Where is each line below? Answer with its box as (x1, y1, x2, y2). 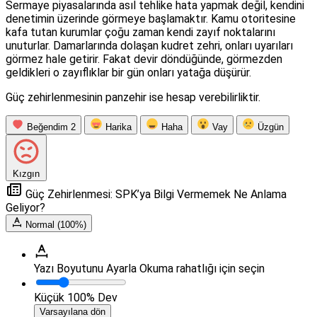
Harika (105, 122, 132, 133)
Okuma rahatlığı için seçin (139, 262, 265, 276)
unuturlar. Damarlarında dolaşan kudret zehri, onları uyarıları (6, 39, 293, 53)
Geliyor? (6, 201, 45, 215)
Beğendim (27, 122, 68, 133)
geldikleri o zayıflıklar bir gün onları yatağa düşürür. (6, 66, 251, 80)
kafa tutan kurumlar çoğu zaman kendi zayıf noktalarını (6, 25, 275, 40)
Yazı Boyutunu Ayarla (34, 262, 137, 276)
